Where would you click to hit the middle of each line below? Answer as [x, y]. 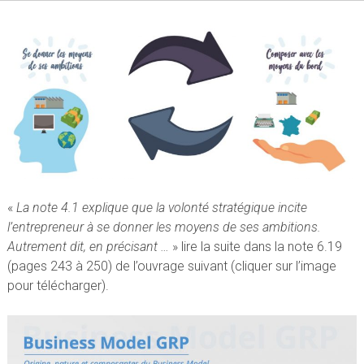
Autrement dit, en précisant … [88, 246]
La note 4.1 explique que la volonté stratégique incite [161, 207]
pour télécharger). [58, 285]
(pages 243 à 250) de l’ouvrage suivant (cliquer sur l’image [171, 266]
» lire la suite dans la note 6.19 [255, 246]
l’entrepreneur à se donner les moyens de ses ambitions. [164, 227]
